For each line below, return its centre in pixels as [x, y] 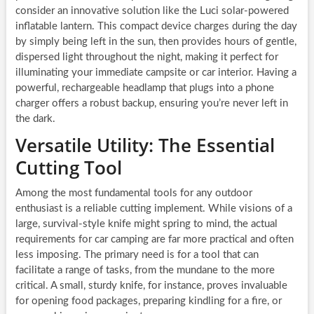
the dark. [35, 119]
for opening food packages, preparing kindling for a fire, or [148, 301]
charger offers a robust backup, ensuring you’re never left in [151, 104]
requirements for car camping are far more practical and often [154, 240]
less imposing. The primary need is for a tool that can [137, 255]
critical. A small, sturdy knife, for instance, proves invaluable [151, 286]
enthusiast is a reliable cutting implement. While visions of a [153, 209]
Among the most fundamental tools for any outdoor [134, 193]
